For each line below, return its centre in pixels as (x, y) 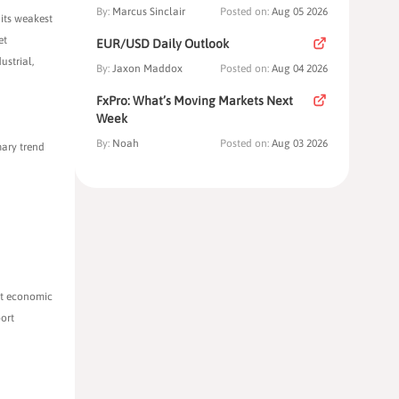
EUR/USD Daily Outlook (163, 44)
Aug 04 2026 (300, 69)
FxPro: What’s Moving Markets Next (195, 101)
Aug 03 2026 (300, 144)
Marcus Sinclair (149, 12)
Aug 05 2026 (300, 12)
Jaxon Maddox (147, 69)
